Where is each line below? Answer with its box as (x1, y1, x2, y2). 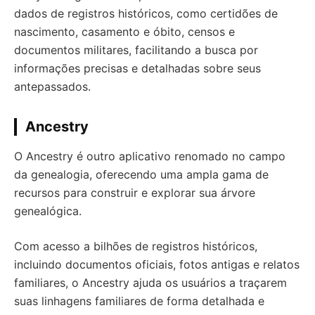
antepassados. (14, 79, 91, 94)
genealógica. (14, 204, 82, 218)
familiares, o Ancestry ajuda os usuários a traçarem (14, 276, 287, 290)
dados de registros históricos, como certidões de (14, 6, 278, 20)
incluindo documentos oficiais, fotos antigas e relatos (14, 257, 300, 271)
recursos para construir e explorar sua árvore (14, 186, 255, 200)
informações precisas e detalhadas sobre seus (14, 61, 261, 75)
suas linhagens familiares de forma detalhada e (14, 294, 264, 308)
